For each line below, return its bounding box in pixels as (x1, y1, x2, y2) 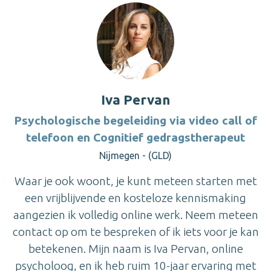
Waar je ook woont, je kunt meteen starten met (14, 174, 257, 188)
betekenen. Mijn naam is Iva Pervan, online (28, 242, 243, 256)
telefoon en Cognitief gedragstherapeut (26, 131, 245, 145)
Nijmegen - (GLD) (99, 150, 172, 162)
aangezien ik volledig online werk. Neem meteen (13, 208, 258, 222)
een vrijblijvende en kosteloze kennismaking (25, 191, 246, 205)
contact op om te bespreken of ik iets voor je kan (12, 225, 259, 239)
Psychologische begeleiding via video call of (14, 114, 257, 128)
